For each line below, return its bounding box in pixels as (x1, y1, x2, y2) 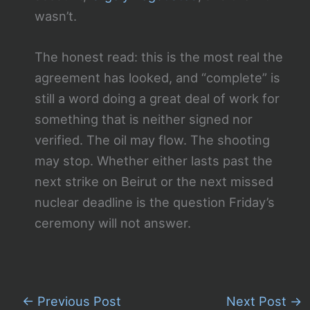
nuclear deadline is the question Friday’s (34, 194, 275, 210)
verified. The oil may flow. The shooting (34, 132, 270, 148)
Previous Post (33, 293, 121, 309)
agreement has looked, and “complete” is (34, 70, 280, 86)
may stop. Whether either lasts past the (34, 153, 273, 169)
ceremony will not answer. (34, 215, 191, 231)
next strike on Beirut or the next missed (34, 174, 273, 190)
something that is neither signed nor (34, 111, 253, 127)
